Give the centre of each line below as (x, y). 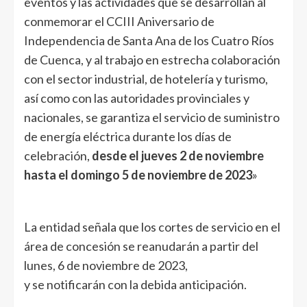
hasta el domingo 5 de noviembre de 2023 (138, 174)
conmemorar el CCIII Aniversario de (119, 21)
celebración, (58, 155)
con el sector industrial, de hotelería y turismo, (146, 78)
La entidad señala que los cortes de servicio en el (152, 226)
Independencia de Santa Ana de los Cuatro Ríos (149, 40)
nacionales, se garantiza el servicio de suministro (152, 117)
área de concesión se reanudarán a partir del (141, 246)
